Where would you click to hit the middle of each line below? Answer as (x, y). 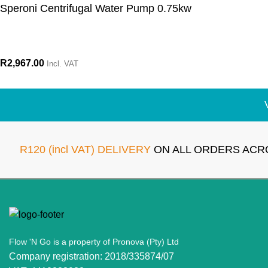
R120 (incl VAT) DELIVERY (86, 149)
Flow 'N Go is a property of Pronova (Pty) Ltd (94, 241)
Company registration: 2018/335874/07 (92, 256)
